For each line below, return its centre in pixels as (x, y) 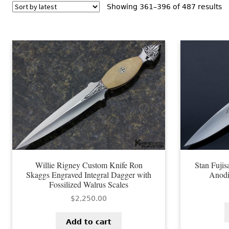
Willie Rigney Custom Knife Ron (89, 165)
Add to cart (89, 222)
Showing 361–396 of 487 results (164, 6)
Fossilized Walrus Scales (89, 184)
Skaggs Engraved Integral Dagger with (89, 174)
